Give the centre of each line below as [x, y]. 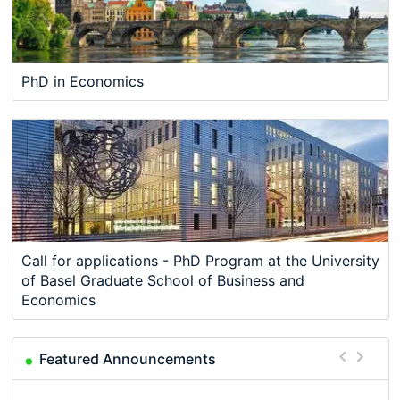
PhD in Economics [82, 81]
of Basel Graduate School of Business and [162, 281]
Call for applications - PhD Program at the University [200, 261]
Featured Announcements [128, 359]
